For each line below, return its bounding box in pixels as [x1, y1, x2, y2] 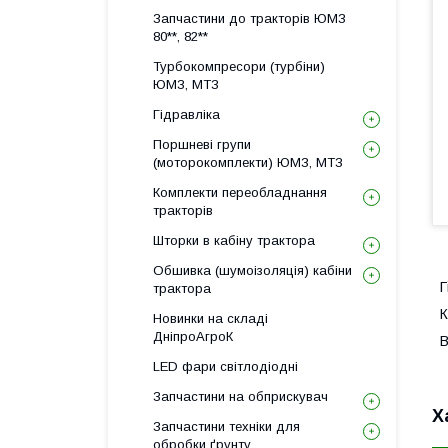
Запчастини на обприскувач [153, 389, 328, 404]
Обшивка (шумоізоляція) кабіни [153, 263, 352, 278]
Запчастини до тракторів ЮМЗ [153, 11, 346, 26]
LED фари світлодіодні [153, 359, 298, 374]
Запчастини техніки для [153, 419, 300, 434]
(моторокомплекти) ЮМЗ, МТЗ [153, 155, 343, 170]
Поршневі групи [153, 137, 251, 152]
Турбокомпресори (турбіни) [153, 59, 325, 74]
